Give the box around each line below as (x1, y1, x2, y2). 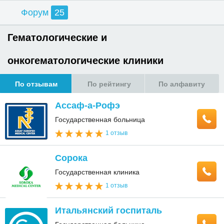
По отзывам (15, 78, 58, 88)
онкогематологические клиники (7, 52, 163, 67)
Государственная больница (55, 115, 145, 123)
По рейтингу (87, 78, 131, 88)
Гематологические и (7, 29, 107, 44)
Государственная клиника (55, 168, 139, 176)
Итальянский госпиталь (55, 205, 162, 215)
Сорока (55, 153, 87, 163)
